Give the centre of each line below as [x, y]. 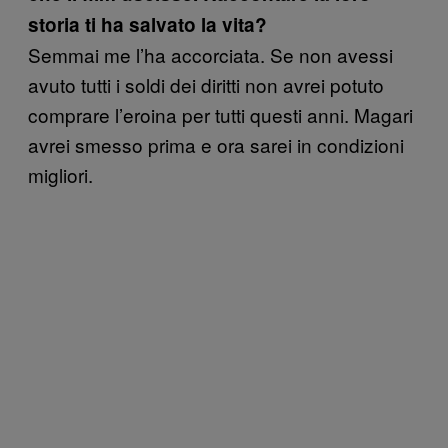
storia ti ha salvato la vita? [147, 24]
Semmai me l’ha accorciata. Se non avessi [210, 54]
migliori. [60, 174]
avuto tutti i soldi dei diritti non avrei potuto [206, 84]
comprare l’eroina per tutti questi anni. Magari [220, 114]
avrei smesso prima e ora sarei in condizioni [216, 144]
